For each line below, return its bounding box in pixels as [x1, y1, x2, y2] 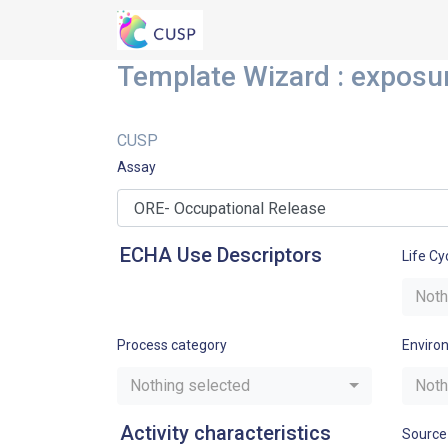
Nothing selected [130, 376, 250, 395]
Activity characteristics [120, 421, 331, 445]
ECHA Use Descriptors [120, 243, 322, 267]
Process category [117, 337, 227, 353]
